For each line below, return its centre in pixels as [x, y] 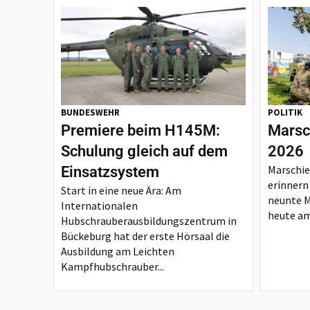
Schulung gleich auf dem [145, 151]
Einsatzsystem [110, 172]
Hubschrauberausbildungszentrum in [149, 221]
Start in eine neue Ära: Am [121, 190]
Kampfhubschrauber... [113, 266]
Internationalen [100, 206]
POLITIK [285, 112]
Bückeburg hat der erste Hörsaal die [146, 236]
